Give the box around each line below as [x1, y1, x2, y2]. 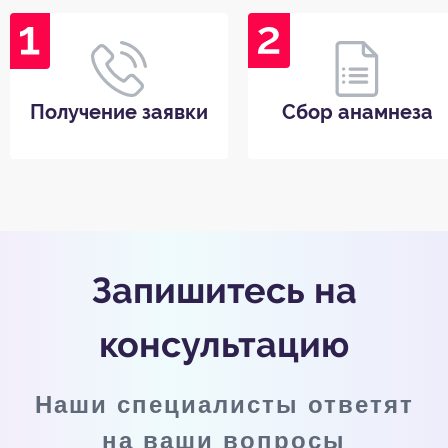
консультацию [99, 322, 349, 365]
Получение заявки [30, 99, 208, 124]
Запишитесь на [91, 268, 357, 311]
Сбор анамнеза [281, 99, 433, 124]
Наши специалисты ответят [34, 390, 414, 418]
